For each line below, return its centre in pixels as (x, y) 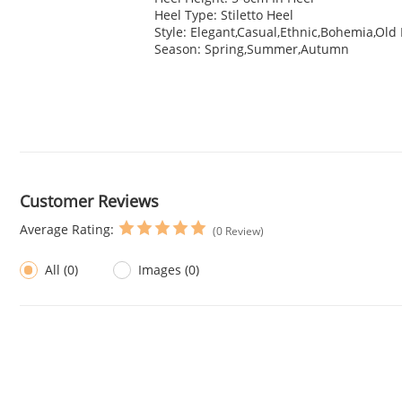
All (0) (61, 269)
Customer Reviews (89, 201)
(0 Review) (238, 231)
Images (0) (169, 269)
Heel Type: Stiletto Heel (224, 15)
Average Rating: (68, 230)
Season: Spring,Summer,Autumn (252, 49)
